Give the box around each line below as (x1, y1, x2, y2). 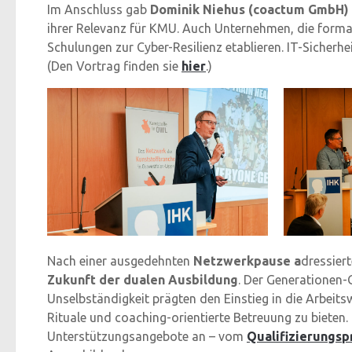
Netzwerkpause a (190, 253, 301, 268)
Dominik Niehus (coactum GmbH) (150, 2, 349, 16)
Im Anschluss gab (47, 2, 150, 16)
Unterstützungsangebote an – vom (47, 328, 247, 343)
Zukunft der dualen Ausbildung (47, 272, 238, 287)
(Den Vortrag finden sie (47, 58, 181, 73)
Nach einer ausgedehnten (47, 253, 190, 268)
